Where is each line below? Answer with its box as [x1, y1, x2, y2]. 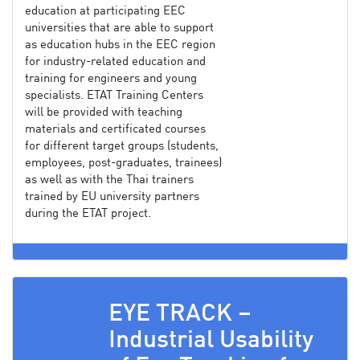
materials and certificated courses [25, 123, 206, 136]
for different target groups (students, [25, 140, 219, 153]
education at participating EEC [25, 5, 186, 18]
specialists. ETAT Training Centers [25, 89, 203, 102]
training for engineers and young [25, 72, 197, 85]
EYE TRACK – [108, 301, 252, 326]
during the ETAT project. [25, 207, 151, 220]
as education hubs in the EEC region [25, 39, 215, 51]
